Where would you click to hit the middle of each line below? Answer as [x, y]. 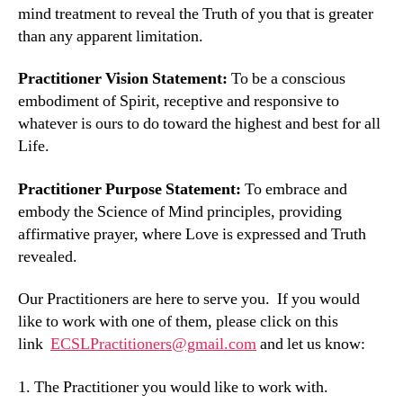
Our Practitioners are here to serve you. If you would [189, 300]
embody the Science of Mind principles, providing [180, 211]
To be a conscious [287, 79]
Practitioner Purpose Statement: [130, 189]
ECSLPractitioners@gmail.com [153, 345]
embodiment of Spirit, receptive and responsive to [179, 102]
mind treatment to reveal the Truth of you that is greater [196, 13]
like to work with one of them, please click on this [178, 322]
